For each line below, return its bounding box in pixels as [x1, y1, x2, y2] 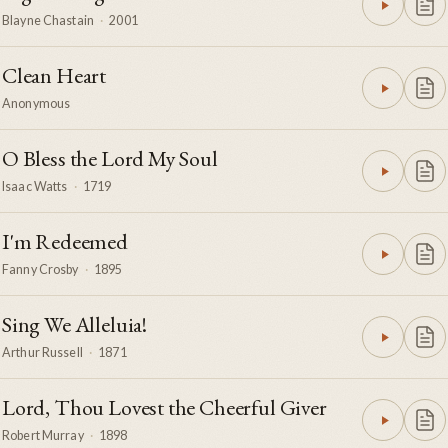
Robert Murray [2, 428, 84, 444]
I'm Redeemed [2, 227, 128, 257]
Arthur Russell [2, 345, 83, 361]
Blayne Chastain [2, 13, 94, 29]
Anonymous [2, 96, 71, 112]
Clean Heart [2, 61, 107, 91]
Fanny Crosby [2, 262, 79, 278]
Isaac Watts [2, 179, 68, 195]
